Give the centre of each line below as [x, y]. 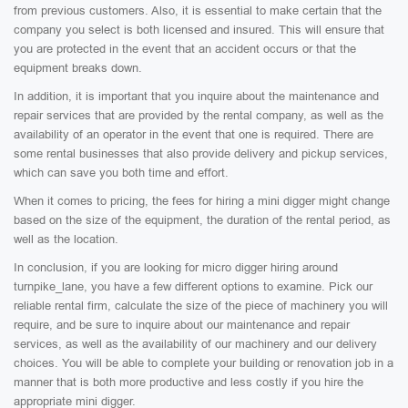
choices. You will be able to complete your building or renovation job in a [204, 363]
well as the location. [66, 239]
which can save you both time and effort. [121, 173]
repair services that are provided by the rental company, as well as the [199, 115]
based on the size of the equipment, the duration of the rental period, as [202, 220]
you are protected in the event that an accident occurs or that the [185, 49]
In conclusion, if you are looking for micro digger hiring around [176, 267]
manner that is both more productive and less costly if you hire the [189, 382]
